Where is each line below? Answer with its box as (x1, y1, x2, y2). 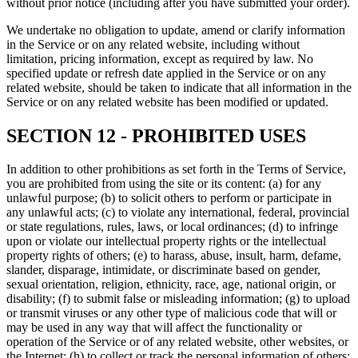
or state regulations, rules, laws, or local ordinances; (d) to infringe (6, 220, 338, 234)
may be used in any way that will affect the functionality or (6, 320, 302, 335)
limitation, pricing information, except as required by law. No (6, 51, 313, 66)
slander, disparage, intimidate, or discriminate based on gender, (6, 263, 320, 277)
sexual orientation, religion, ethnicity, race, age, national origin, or (6, 277, 336, 292)
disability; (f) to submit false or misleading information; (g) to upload (6, 292, 350, 306)
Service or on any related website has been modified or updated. (6, 94, 328, 109)
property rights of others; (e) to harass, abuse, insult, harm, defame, (6, 249, 341, 263)
